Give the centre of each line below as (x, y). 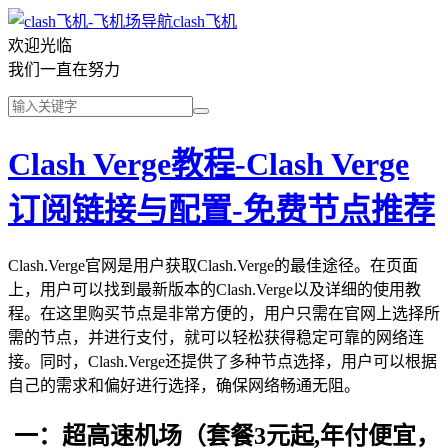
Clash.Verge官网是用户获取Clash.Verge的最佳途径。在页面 (213, 265)
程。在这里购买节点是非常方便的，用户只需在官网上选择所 (224, 313)
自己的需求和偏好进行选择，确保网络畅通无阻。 (184, 385)
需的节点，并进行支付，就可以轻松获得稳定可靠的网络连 (216, 337)
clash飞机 (205, 21)
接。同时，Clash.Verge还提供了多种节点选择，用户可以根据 (222, 361)
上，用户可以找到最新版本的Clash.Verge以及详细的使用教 (214, 289)
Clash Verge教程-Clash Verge (208, 164)
